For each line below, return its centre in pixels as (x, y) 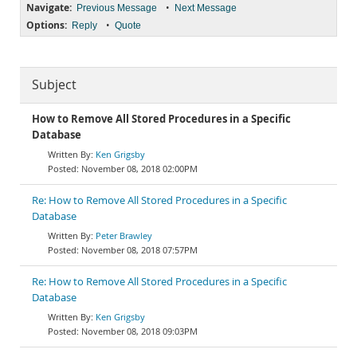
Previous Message (117, 8)
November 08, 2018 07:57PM (139, 250)
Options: (47, 25)
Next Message (206, 8)
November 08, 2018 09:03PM (139, 331)
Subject (54, 85)
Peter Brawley (124, 235)
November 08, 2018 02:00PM (139, 169)
